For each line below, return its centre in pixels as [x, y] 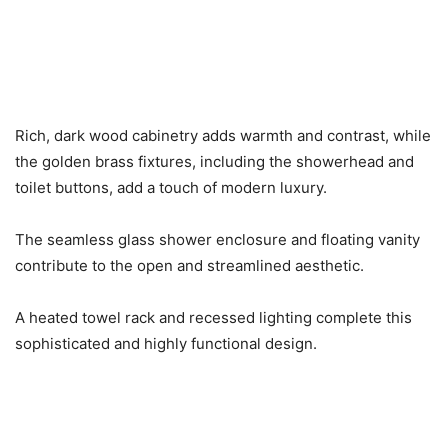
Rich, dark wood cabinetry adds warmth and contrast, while [223, 135]
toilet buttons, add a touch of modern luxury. [171, 187]
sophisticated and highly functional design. [166, 343]
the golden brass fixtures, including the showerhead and [214, 161]
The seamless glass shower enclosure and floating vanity [217, 239]
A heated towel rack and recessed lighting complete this [213, 317]
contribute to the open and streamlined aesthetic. [189, 265]
